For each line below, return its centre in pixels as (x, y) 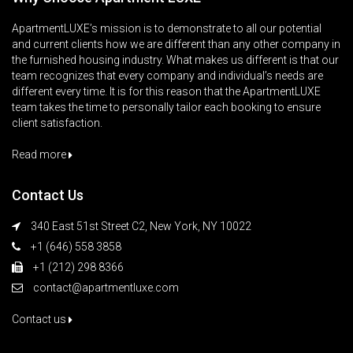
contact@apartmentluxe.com (106, 288)
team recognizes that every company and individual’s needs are (167, 76)
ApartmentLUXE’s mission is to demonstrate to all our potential (167, 29)
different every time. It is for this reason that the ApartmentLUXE (166, 92)
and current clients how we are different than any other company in (176, 45)
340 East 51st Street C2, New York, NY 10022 (140, 227)
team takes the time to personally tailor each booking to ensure (166, 108)
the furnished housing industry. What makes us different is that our (175, 60)
